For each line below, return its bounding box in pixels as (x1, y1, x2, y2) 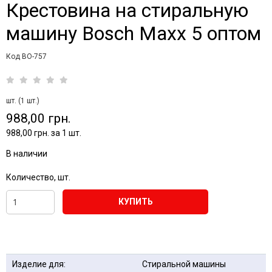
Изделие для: (12, 259, 66, 269)
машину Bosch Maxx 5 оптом (6, 22, 261, 45)
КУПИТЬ (118, 197, 153, 206)
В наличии (6, 149, 47, 158)
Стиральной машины (142, 259, 226, 269)
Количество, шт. (6, 172, 70, 182)
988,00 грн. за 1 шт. (6, 128, 81, 138)
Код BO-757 (6, 52, 47, 61)
